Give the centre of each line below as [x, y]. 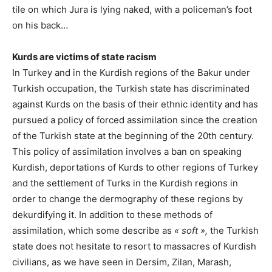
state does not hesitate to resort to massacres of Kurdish [134, 246]
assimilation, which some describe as [92, 231]
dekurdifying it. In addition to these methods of [112, 215]
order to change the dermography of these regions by [127, 199]
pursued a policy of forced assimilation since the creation [135, 120]
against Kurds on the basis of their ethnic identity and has [135, 104]
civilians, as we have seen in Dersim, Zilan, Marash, [122, 262]
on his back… [40, 25]
